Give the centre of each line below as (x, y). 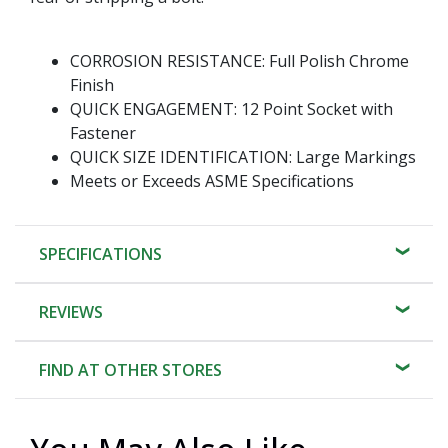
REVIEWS (71, 311)
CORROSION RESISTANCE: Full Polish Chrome (239, 60)
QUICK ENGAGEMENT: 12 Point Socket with (231, 108)
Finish (92, 84)
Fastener (103, 132)
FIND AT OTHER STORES (130, 369)
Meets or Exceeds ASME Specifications (212, 180)
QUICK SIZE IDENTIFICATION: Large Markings (243, 156)
